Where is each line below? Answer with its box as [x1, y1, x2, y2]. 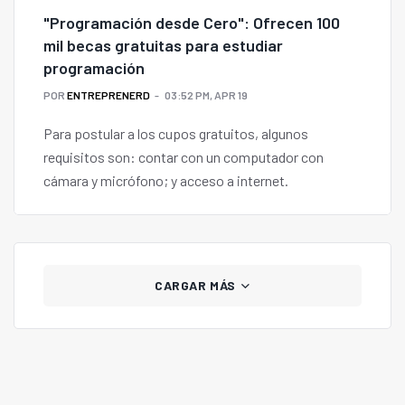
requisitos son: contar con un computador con [43, 148, 324, 166]
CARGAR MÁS [155, 278, 240, 294]
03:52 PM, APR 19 [165, 89, 248, 102]
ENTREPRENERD [67, 89, 150, 102]
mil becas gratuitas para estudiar [43, 35, 283, 56]
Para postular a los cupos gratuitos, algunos [43, 125, 308, 143]
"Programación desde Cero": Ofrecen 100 [43, 13, 340, 33]
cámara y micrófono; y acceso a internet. [43, 172, 288, 190]
